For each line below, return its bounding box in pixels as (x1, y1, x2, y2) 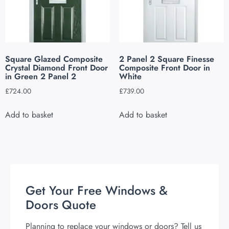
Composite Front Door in (119, 62, 210, 74)
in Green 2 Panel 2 (5, 71, 76, 83)
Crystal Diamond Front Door (5, 62, 108, 74)
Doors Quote (26, 196, 96, 214)
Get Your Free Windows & (26, 181, 168, 200)
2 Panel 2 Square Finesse (119, 53, 214, 65)
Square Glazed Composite (5, 53, 103, 65)
